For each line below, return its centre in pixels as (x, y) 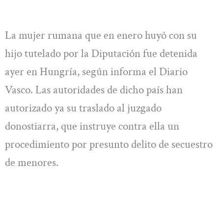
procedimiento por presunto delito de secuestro (109, 144)
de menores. (32, 162)
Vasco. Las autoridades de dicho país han (94, 90)
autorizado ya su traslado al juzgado (83, 108)
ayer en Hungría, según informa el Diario (96, 71)
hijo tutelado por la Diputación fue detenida (101, 53)
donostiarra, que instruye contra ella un (92, 126)
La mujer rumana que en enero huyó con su (101, 35)
